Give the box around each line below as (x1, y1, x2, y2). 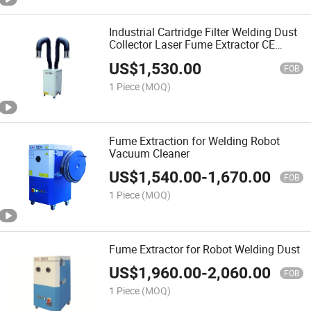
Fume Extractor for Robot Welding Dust (109, 241, 301, 257)
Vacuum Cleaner (109, 145, 190, 161)
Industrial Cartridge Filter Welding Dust (109, 24, 298, 40)
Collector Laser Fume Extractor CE (109, 37, 276, 53)
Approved (109, 49, 156, 65)
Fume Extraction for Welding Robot (109, 133, 280, 149)
